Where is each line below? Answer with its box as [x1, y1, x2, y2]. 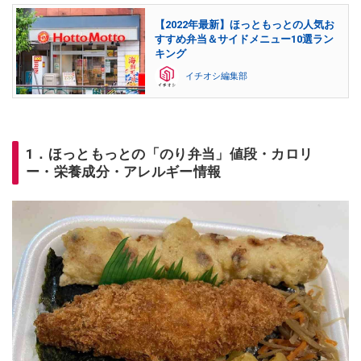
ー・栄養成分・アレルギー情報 [26, 163, 222, 180]
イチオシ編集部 [185, 70, 247, 81]
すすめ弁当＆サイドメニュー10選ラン [155, 32, 334, 45]
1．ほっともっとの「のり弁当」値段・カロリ [26, 145, 313, 162]
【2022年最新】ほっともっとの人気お [155, 18, 334, 31]
